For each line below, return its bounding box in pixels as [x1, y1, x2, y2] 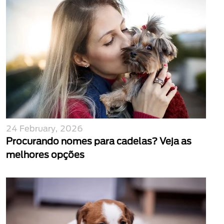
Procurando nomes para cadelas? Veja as [6, 135, 191, 146]
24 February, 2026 [6, 123, 83, 133]
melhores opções [6, 149, 84, 160]
